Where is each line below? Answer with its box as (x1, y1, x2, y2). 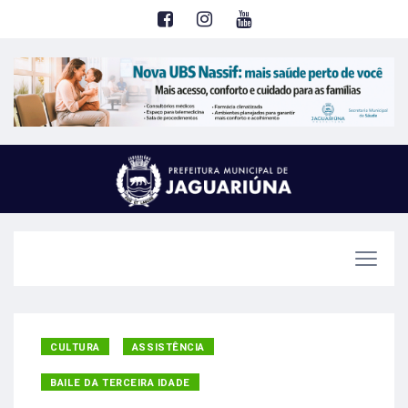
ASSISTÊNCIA (131, 339, 205, 355)
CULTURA (50, 339, 100, 355)
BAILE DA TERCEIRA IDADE (50, 374, 190, 391)
